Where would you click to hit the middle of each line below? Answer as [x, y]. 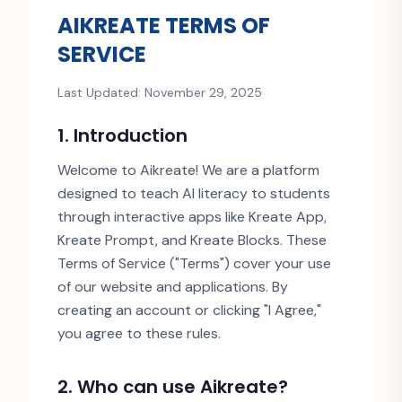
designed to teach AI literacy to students [194, 193]
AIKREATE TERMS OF [164, 26]
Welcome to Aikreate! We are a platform [188, 170]
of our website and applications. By [173, 287]
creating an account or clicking [161, 310]
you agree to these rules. [139, 333]
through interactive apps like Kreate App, [192, 217]
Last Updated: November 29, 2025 [160, 92]
